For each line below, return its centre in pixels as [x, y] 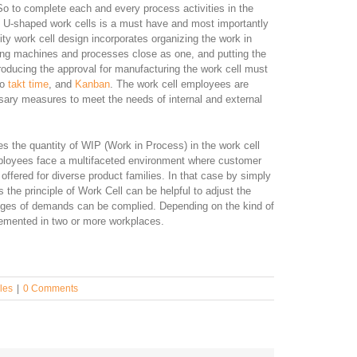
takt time [28, 84]
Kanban [92, 84]
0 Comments [51, 289]
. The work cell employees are [179, 84]
